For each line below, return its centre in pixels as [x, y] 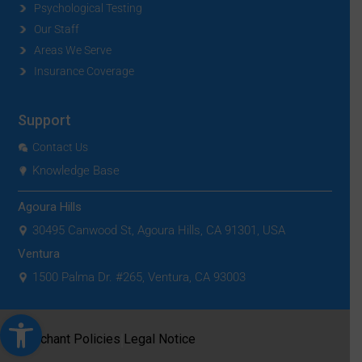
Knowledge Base [76, 170]
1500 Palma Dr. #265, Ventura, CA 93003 [139, 277]
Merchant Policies [69, 339]
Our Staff [56, 29]
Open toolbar [46, 322]
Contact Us [60, 147]
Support [44, 120]
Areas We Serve [72, 50]
